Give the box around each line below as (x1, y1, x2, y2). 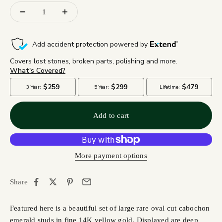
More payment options (75, 151, 147, 160)
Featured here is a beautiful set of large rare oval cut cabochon (10, 204, 210, 212)
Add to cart (93, 111, 129, 120)
